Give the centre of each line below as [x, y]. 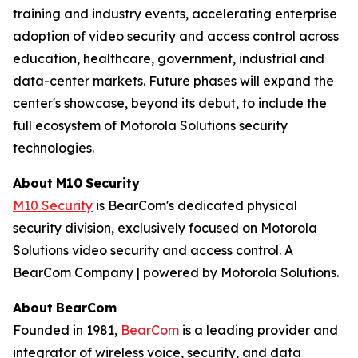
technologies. [54, 148]
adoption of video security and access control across [176, 36]
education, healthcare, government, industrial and [169, 58]
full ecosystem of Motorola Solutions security [150, 125]
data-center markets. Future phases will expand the [173, 81]
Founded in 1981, [67, 330]
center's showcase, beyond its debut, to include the [170, 103]
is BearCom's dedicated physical [195, 205]
